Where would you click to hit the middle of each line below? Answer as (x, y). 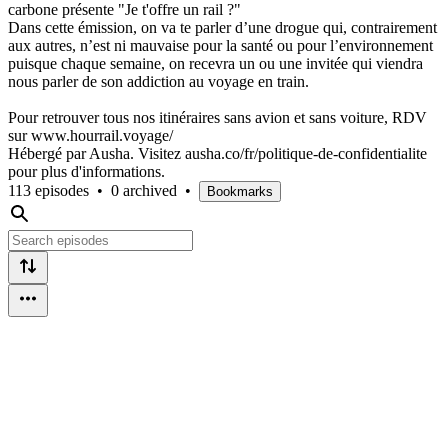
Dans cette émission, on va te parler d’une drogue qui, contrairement (222, 27)
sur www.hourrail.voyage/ (90, 135)
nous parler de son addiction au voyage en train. (158, 81)
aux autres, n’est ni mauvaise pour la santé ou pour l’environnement (220, 45)
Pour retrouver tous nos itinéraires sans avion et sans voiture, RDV (217, 117)
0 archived (144, 190)
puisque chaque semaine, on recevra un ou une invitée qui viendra (215, 63)
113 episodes (48, 190)
